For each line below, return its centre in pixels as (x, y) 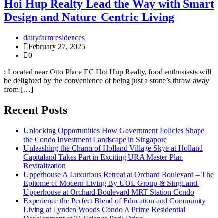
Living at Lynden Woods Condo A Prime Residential (104, 209)
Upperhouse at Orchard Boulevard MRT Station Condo (109, 192)
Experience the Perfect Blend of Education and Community (115, 200)
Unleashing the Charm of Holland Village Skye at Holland (113, 148)
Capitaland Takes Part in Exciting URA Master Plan (103, 157)
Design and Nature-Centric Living (89, 17)
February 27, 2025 (57, 46)
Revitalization (45, 165)
